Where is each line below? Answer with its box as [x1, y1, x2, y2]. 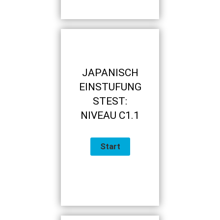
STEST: [93, 95, 127, 108]
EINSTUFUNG [79, 81, 141, 93]
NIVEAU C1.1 [81, 110, 139, 122]
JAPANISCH [82, 67, 138, 79]
